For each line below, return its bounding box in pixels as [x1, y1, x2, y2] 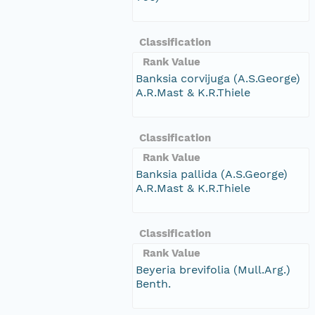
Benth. [136, 276, 171, 290]
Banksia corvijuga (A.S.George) [136, 71, 300, 85]
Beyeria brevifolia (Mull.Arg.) [136, 262, 290, 276]
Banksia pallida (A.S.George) [136, 167, 288, 181]
